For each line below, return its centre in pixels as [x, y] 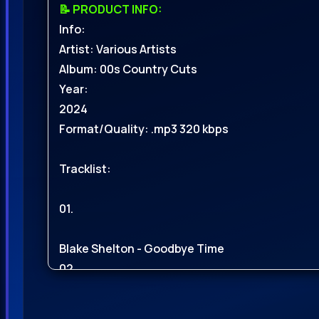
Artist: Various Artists [118, 49]
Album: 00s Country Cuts [128, 69]
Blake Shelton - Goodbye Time [142, 249]
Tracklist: [85, 169]
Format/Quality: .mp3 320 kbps [144, 129]
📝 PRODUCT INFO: [110, 10]
